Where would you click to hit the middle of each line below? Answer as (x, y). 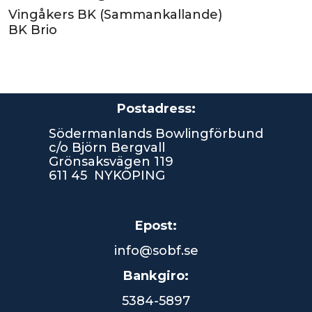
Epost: (156, 226)
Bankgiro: (156, 276)
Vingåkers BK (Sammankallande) (115, 15)
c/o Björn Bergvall (107, 148)
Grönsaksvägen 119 (111, 162)
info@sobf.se (156, 251)
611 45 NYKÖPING (107, 175)
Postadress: (156, 109)
